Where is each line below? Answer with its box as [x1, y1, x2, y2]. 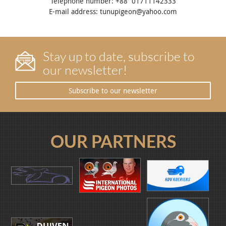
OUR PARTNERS [50, 131, 176, 152]
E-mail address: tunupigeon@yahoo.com [49, 7, 177, 17]
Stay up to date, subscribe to [43, 48, 195, 65]
